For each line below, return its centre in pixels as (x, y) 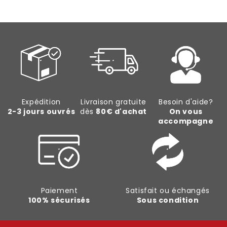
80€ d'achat (122, 111)
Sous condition (168, 200)
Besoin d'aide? (186, 102)
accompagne (186, 121)
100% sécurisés (59, 200)
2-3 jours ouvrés (41, 111)
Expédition (41, 102)
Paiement (59, 190)
